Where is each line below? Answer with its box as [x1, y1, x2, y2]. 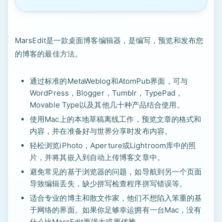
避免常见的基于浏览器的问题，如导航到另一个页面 [30, 167, 202, 176]
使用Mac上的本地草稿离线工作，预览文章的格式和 [30, 114, 202, 124]
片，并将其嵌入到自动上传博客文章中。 [30, 153, 165, 162]
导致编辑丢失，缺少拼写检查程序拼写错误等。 [30, 179, 187, 188]
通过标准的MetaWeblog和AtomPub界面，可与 [30, 76, 188, 86]
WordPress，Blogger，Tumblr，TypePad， [30, 88, 183, 98]
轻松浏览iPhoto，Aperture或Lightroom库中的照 [30, 141, 196, 150]
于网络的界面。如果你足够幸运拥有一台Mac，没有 [30, 205, 202, 215]
